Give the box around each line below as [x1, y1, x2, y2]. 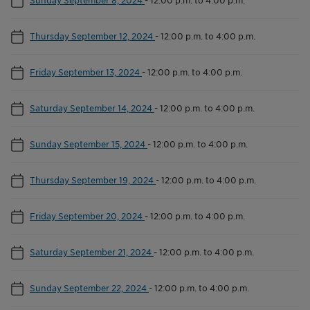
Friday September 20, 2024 [30, 210, 145, 221]
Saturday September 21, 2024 [30, 246, 154, 257]
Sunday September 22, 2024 [30, 282, 149, 293]
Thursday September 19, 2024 [30, 174, 156, 185]
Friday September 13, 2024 [30, 66, 142, 77]
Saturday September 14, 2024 [30, 102, 154, 113]
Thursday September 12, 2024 [30, 30, 155, 42]
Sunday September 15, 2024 [30, 138, 147, 149]
